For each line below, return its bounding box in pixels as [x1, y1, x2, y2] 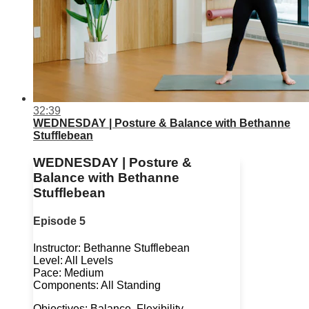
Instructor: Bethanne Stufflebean [33, 242, 190, 255]
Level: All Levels [33, 255, 113, 267]
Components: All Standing [33, 279, 161, 292]
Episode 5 [33, 215, 86, 228]
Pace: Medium [33, 267, 103, 279]
